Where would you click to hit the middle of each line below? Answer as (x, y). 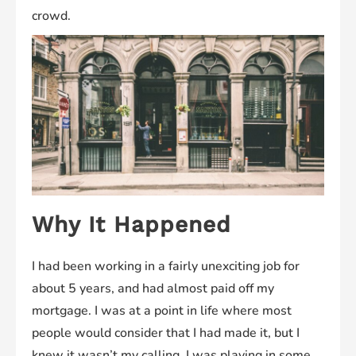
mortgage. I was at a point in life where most (162, 311)
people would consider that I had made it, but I (166, 333)
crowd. (51, 16)
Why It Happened (132, 225)
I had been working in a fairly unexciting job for (166, 267)
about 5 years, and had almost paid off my (153, 289)
